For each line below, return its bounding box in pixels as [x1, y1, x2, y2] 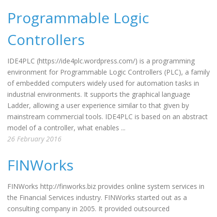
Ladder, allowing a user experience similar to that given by [7, 101, 189, 110]
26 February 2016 [7, 134, 62, 143]
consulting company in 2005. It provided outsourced [7, 204, 170, 213]
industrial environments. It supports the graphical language [7, 90, 190, 99]
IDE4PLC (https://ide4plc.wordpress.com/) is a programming [7, 56, 195, 65]
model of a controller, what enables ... [7, 123, 125, 132]
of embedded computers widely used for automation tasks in [7, 78, 199, 88]
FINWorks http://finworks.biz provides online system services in [7, 182, 204, 191]
